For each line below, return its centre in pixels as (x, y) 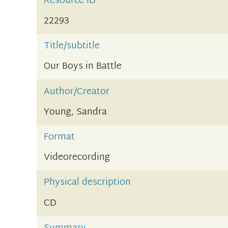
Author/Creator (77, 92)
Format (60, 137)
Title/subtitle (72, 46)
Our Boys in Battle (83, 67)
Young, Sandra (76, 112)
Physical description (88, 183)
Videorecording (77, 158)
